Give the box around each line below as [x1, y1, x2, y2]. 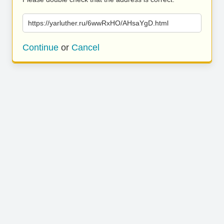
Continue [22, 42, 58, 52]
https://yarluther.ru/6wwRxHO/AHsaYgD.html [28, 19, 168, 27]
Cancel [71, 42, 99, 52]
